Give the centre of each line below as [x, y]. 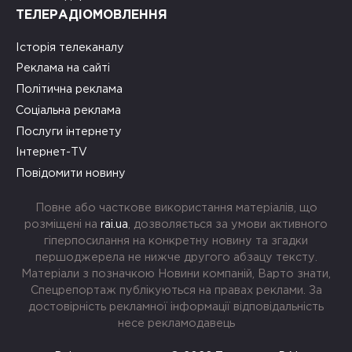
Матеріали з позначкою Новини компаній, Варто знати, [176, 273]
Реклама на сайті [63, 68]
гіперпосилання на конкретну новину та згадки [176, 240]
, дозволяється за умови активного [228, 224]
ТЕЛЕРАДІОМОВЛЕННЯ [92, 15]
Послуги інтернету [69, 131]
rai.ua [114, 224]
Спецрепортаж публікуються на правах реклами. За [176, 290]
